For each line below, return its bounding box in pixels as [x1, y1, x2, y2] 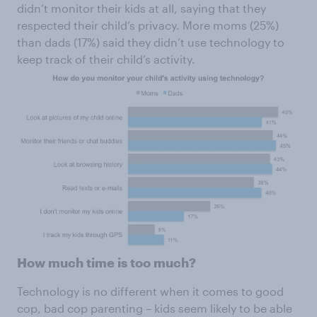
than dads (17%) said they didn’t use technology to [17, 35, 284, 50]
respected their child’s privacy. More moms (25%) [17, 18, 279, 33]
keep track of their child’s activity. [17, 52, 195, 67]
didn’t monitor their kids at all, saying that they [17, 1, 266, 16]
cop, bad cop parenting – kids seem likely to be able [17, 301, 292, 316]
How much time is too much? [17, 255, 196, 271]
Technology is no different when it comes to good [17, 284, 284, 299]
